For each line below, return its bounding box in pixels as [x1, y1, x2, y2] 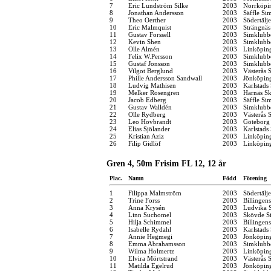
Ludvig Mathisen [128, 81, 176, 89]
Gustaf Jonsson [128, 59, 170, 67]
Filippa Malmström [128, 189, 181, 197]
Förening [243, 174, 267, 181]
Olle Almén [128, 45, 160, 53]
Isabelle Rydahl [128, 225, 171, 233]
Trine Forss [128, 196, 160, 204]
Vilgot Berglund [128, 67, 173, 74]
